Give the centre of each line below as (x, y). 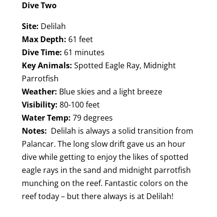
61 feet (79, 39)
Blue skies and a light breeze (109, 91)
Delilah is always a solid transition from (120, 131)
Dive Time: (42, 52)
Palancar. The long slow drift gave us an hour (103, 144)
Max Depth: (44, 39)
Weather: (39, 91)
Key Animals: (47, 65)
